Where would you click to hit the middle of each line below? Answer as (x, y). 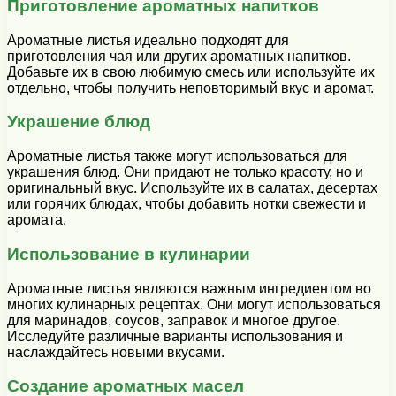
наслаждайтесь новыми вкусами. (116, 352)
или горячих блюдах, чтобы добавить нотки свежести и (187, 204)
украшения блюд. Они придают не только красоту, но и (185, 172)
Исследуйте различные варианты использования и (175, 336)
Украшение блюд (79, 122)
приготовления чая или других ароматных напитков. (179, 56)
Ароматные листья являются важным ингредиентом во (189, 288)
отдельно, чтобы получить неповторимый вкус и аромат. (190, 88)
